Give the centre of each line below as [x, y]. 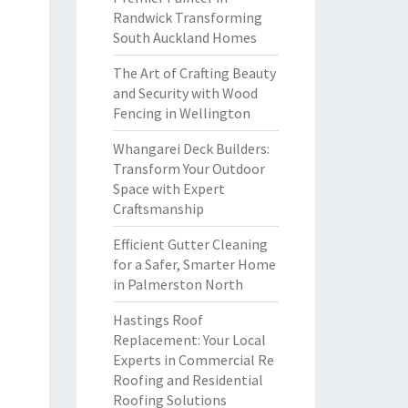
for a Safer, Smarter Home [194, 264]
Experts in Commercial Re [193, 360]
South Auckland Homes [184, 37]
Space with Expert [168, 189]
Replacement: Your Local [189, 340]
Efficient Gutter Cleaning [190, 244]
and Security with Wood [185, 93]
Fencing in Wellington [181, 113]
